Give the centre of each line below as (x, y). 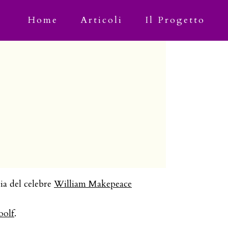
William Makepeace (93, 184)
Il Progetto (175, 20)
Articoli (102, 20)
